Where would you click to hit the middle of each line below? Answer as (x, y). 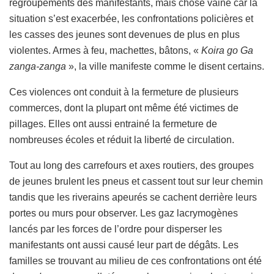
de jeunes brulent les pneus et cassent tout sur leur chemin (136, 182)
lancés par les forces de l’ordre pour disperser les (116, 229)
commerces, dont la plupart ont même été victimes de (124, 108)
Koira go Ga (227, 51)
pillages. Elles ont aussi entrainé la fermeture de (113, 124)
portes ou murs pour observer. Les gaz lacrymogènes (124, 213)
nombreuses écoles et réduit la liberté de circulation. (122, 140)
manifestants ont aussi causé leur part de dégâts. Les (124, 245)
